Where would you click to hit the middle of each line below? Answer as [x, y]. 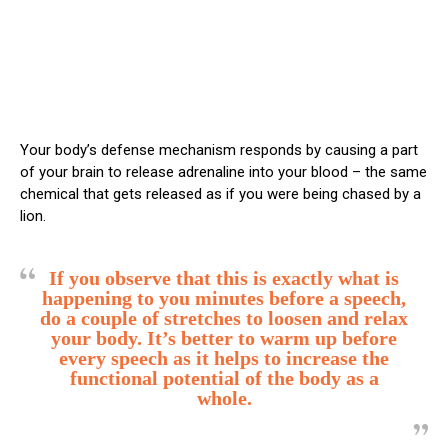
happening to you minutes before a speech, [224, 297]
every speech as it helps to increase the [224, 357]
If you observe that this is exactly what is [224, 277]
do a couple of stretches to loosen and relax [224, 317]
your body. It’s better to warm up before [224, 337]
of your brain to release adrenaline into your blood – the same [223, 171]
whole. [224, 397]
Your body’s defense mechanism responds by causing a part [219, 149]
